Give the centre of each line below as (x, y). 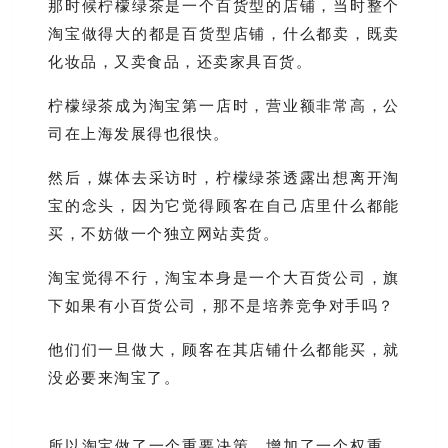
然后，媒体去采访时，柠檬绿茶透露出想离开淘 (224, 178)
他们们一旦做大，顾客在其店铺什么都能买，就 (224, 350)
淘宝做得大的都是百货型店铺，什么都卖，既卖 (224, 34)
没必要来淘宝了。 (114, 378)
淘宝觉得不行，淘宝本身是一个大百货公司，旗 (224, 278)
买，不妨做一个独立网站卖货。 (164, 234)
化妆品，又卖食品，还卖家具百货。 (180, 62)
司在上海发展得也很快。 (139, 134)
